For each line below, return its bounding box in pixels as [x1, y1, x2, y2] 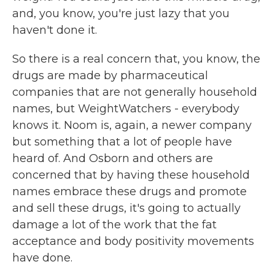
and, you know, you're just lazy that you [12, 7, 230, 20]
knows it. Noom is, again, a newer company [12, 118, 252, 132]
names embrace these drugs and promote [12, 185, 247, 198]
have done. [12, 251, 72, 265]
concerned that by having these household [12, 168, 250, 182]
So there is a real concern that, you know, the [12, 52, 260, 66]
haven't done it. [12, 23, 97, 37]
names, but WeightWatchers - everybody [12, 102, 239, 115]
